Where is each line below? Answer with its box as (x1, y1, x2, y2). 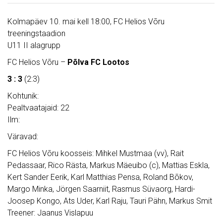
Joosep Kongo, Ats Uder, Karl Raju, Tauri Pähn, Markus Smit (7, 196, 212, 206)
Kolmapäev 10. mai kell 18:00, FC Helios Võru (7, 17, 165, 27)
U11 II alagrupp (7, 41, 60, 51)
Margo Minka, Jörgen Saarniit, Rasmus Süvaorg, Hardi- (7, 184, 195, 194)
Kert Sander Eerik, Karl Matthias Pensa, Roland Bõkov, (7, 172, 193, 182)
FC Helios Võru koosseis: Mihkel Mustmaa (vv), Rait (7, 149, 184, 159)
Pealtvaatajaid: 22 (7, 103, 69, 113)
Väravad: (7, 132, 38, 142)
